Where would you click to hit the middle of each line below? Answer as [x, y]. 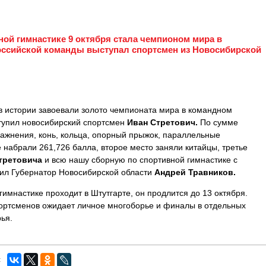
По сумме [218, 122]
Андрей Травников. [195, 172]
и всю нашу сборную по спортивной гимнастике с [140, 160]
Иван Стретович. [162, 122]
